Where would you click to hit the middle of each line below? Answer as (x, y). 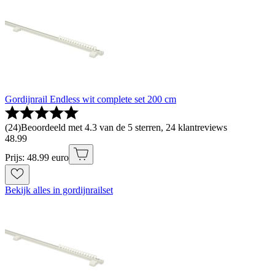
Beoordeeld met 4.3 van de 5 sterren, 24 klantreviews (124, 127)
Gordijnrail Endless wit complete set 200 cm (91, 99)
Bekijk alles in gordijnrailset (59, 190)
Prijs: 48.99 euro (37, 157)
